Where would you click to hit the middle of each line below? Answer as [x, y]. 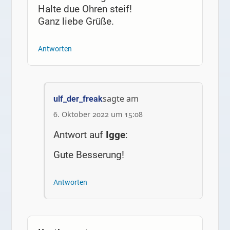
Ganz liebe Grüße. [76, 22]
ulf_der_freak [78, 99]
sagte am [121, 99]
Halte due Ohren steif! [85, 9]
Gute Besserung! [89, 155]
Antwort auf [80, 135]
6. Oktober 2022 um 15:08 [98, 114]
